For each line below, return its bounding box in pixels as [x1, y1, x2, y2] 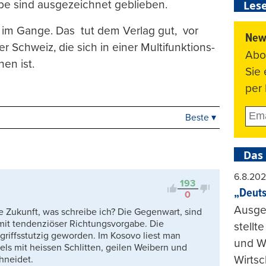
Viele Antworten [134, 145, 208, 158]
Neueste [134, 129, 173, 142]
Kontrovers [134, 160, 183, 173]
